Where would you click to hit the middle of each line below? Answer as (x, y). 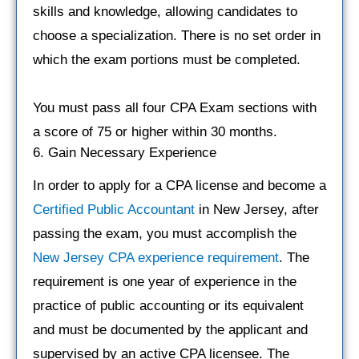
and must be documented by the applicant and (170, 329)
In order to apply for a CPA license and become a (179, 185)
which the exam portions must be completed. (167, 59)
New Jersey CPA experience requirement (156, 257)
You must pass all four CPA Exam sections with (175, 107)
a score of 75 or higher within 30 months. (155, 131)
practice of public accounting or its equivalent (168, 305)
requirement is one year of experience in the (165, 281)
